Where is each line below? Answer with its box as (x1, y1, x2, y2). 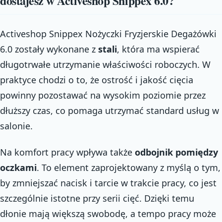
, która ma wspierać (117, 43, 200, 55)
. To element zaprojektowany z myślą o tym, (37, 162, 221, 173)
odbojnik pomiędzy (135, 146, 218, 158)
